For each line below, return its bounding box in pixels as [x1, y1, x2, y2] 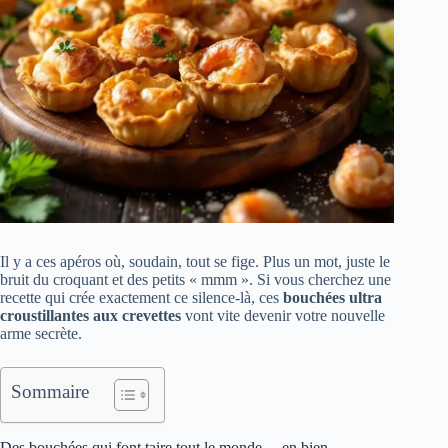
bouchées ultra [283, 289, 382, 307]
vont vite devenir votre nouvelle [181, 307, 385, 325]
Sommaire [11, 381, 89, 403]
